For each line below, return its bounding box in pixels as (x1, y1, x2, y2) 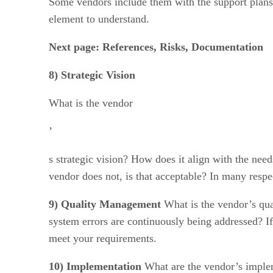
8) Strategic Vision (49, 68, 135, 81)
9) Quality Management (49, 197, 161, 210)
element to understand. (49, 12, 149, 25)
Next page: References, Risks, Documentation (49, 40, 263, 53)
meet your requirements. (49, 232, 157, 244)
